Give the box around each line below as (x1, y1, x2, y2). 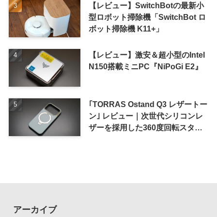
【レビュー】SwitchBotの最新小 (88, 1, 204, 10)
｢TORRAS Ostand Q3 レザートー (88, 100, 207, 109)
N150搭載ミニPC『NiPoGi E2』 (88, 62, 202, 71)
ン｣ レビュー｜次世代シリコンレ (88, 111, 203, 121)
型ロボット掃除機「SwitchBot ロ (88, 13, 206, 22)
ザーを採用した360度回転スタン (88, 123, 202, 132)
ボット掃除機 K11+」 (88, 24, 163, 33)
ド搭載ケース (88, 135, 135, 144)
